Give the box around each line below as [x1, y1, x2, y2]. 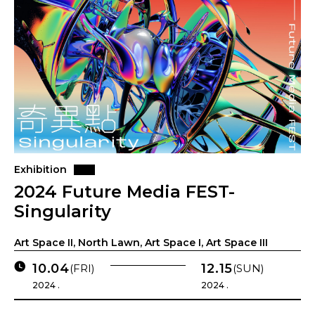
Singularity [14, 201, 111, 221]
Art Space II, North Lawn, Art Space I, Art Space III [14, 236, 268, 249]
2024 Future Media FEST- [14, 181, 235, 202]
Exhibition [14, 163, 67, 176]
